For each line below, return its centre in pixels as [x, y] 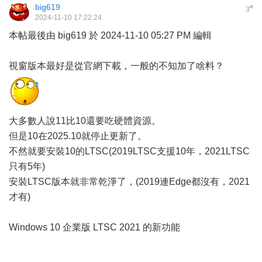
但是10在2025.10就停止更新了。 [78, 136]
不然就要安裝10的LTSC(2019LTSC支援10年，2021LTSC [129, 151]
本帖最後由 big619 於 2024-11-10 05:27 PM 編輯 [110, 36]
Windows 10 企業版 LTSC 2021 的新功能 [94, 227]
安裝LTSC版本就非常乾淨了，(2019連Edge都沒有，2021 [129, 182]
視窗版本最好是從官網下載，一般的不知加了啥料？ [116, 66]
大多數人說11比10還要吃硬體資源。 [85, 121]
